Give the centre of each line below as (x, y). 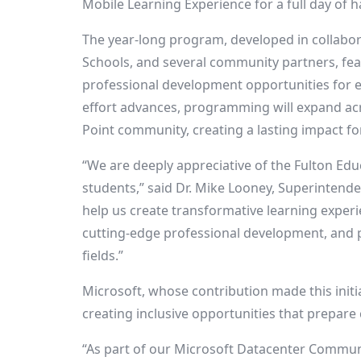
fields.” (103, 255)
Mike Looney (233, 188)
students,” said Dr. (139, 188)
